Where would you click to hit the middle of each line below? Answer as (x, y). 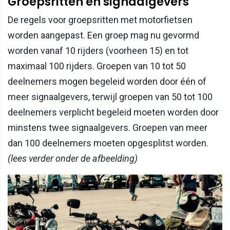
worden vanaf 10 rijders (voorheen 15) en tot (98, 50)
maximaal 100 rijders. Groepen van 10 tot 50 (97, 66)
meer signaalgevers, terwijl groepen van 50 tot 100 (110, 97)
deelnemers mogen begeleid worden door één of (107, 81)
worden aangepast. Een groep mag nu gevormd (103, 35)
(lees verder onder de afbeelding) (73, 158)
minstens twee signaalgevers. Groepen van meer (108, 127)
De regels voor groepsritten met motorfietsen (100, 20)
